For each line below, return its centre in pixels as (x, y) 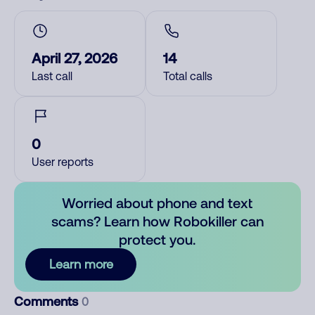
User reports (63, 162)
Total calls (188, 76)
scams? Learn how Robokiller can (157, 221)
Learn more (81, 264)
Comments (48, 301)
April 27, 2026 (75, 58)
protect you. (157, 239)
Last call (52, 76)
